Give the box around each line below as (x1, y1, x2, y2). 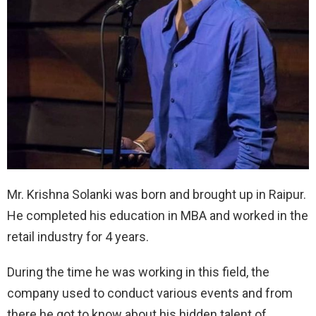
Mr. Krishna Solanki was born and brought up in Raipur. (7, 187, 306, 202)
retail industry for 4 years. (7, 229, 149, 244)
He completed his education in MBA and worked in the (7, 208, 308, 223)
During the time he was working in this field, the (7, 265, 269, 279)
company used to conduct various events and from (7, 286, 293, 300)
